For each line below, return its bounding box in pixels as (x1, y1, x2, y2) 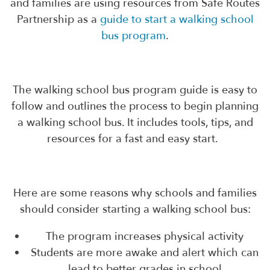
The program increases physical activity (46, 228, 243, 244)
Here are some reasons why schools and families (13, 185, 257, 201)
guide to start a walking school (99, 11, 254, 27)
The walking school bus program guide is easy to (13, 82, 257, 98)
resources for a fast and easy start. (46, 131, 224, 146)
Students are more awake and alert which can (31, 245, 259, 260)
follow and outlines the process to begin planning (11, 98, 259, 114)
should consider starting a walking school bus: (19, 201, 251, 217)
